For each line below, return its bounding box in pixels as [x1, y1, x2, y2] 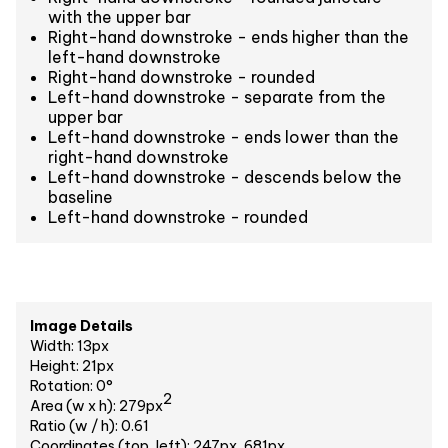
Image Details [30, 317, 134, 336]
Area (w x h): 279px [30, 397, 164, 416]
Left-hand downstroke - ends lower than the [48, 127, 399, 148]
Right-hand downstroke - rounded [48, 67, 315, 88]
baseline [48, 187, 113, 208]
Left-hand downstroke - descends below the [48, 167, 402, 188]
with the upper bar [48, 7, 191, 28]
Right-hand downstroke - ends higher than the [48, 27, 409, 48]
